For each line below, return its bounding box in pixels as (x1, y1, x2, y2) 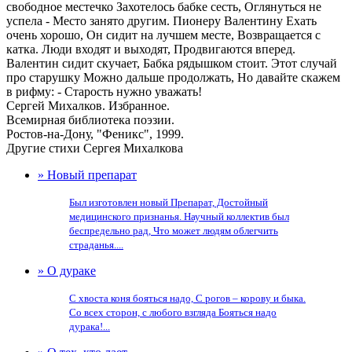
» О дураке (38, 264, 96, 277)
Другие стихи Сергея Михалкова (6, 141, 183, 155)
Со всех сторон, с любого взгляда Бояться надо (69, 306, 277, 318)
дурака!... (69, 321, 110, 332)
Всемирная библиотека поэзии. (6, 113, 174, 126)
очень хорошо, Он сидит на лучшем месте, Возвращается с (6, 28, 321, 42)
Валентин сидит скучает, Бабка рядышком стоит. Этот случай (6, 57, 337, 70)
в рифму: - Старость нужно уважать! (6, 85, 202, 98)
